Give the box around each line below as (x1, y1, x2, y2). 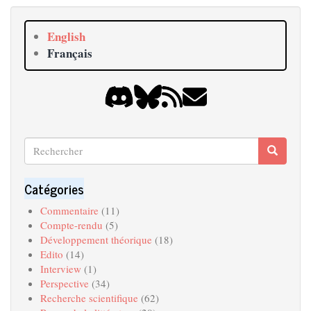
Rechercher (24, 135, 76, 151)
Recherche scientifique (40, 290, 138, 305)
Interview (40, 261, 81, 276)
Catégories (24, 178, 84, 199)
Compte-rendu (40, 217, 103, 232)
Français (47, 44, 92, 62)
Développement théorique (40, 232, 152, 246)
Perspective (40, 276, 89, 290)
